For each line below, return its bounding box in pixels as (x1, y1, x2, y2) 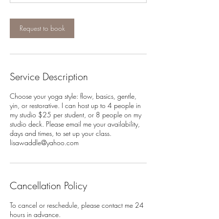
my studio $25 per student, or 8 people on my (10, 110, 141, 120)
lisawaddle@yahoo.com (10, 138, 79, 148)
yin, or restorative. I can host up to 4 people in (10, 101, 141, 110)
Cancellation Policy (10, 179, 87, 193)
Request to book (19, 23, 65, 33)
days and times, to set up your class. (10, 129, 111, 138)
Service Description (10, 70, 88, 84)
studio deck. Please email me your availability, (10, 119, 140, 129)
